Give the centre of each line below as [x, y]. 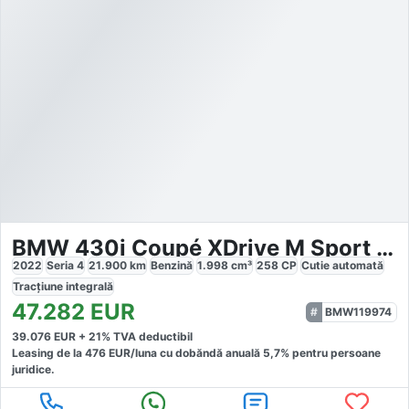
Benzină [172, 265]
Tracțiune [39, 286]
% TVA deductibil [147, 336]
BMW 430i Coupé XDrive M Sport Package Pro [385, 247]
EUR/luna [131, 352]
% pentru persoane [330, 352]
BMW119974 [358, 311]
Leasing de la [48, 352]
